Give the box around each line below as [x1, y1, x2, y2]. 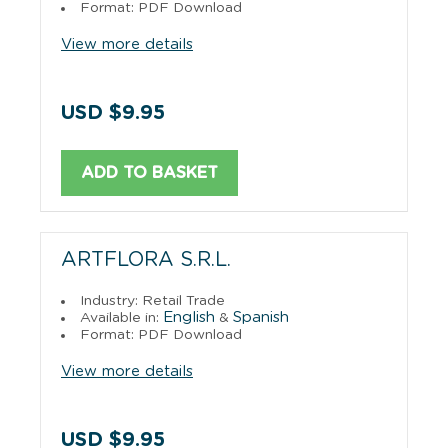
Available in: [80, 310, 163, 325]
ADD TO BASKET [81, 164, 218, 181]
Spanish [233, 309, 289, 325]
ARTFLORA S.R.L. [61, 249, 231, 270]
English [163, 309, 215, 325]
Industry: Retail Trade [80, 293, 225, 308]
